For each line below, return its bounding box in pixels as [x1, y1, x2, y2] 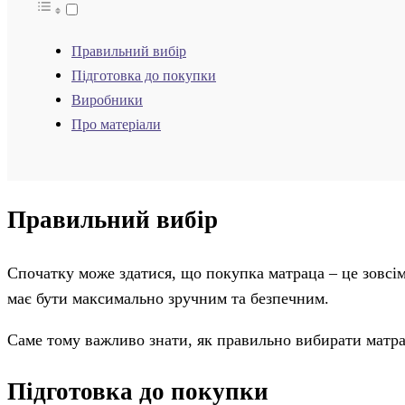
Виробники [71, 92, 143, 109]
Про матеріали [71, 117, 161, 134]
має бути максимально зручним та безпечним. [7, 288, 329, 307]
